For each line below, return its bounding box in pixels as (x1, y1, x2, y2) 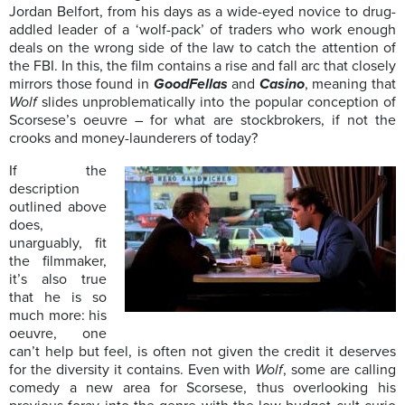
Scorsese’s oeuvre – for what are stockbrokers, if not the (9, 111, 396, 130)
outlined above (9, 198, 107, 217)
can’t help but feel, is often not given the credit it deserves (9, 343, 396, 362)
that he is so (9, 288, 107, 307)
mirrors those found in (9, 75, 154, 94)
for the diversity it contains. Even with (9, 361, 256, 380)
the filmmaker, (9, 252, 107, 271)
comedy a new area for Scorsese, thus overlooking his (9, 379, 396, 398)
